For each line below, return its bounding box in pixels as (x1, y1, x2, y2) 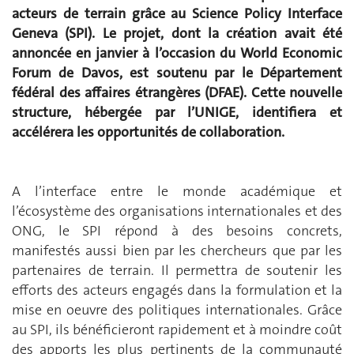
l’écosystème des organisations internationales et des (12, 201, 342, 221)
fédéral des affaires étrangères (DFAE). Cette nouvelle (12, 83, 342, 103)
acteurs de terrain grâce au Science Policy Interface (12, 4, 342, 24)
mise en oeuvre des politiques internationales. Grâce (12, 300, 342, 320)
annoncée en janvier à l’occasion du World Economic (12, 43, 342, 63)
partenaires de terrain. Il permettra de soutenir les (12, 261, 342, 281)
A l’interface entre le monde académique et (12, 182, 342, 201)
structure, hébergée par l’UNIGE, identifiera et (12, 103, 342, 122)
